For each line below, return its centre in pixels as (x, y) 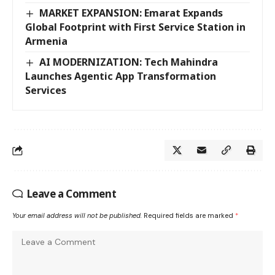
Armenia (46, 41)
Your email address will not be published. (77, 216)
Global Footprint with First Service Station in (135, 27)
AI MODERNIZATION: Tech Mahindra (129, 62)
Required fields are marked (189, 216)
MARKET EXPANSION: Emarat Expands (131, 13)
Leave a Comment (72, 194)
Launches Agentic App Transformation (121, 76)
